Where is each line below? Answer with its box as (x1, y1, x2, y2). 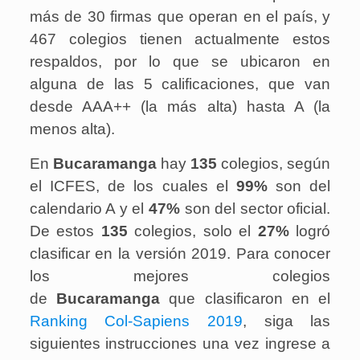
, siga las (243, 313, 331, 330)
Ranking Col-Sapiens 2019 (29, 313, 243, 330)
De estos (29, 223, 101, 240)
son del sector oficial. (180, 200, 331, 218)
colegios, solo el (127, 223, 258, 240)
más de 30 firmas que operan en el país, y (29, 8, 331, 26)
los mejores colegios (29, 268, 331, 285)
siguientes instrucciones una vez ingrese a (29, 335, 331, 353)
